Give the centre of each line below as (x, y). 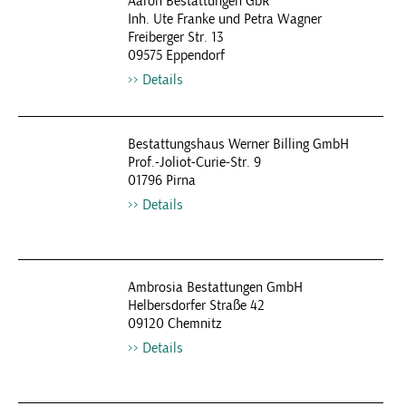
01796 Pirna (161, 180)
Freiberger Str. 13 (175, 37)
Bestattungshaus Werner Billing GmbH (238, 144)
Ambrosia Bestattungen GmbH (215, 287)
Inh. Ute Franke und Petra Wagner (224, 19)
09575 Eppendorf (176, 55)
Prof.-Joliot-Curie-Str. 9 (194, 162)
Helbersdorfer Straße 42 (196, 305)
